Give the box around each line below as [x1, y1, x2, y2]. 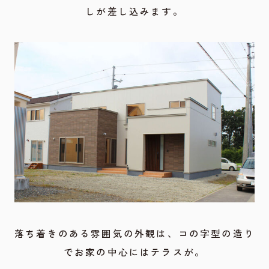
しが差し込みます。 [85, 4, 184, 18]
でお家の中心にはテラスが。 [63, 244, 206, 258]
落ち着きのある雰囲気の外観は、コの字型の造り [14, 226, 255, 240]
